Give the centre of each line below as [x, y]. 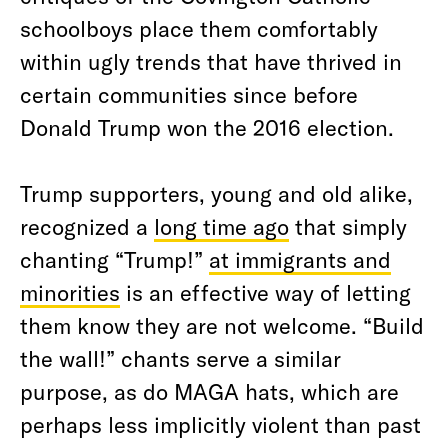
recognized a [87, 226]
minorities [70, 292]
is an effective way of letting [265, 292]
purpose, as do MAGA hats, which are [209, 391]
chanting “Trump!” [114, 259]
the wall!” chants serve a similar [180, 358]
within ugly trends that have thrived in [211, 61]
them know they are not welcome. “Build [222, 325]
